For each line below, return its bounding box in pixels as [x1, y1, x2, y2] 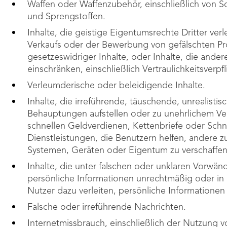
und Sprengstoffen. [27, 12, 105, 21]
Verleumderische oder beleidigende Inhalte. [27, 81, 205, 90]
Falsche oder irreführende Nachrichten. [27, 203, 186, 212]
